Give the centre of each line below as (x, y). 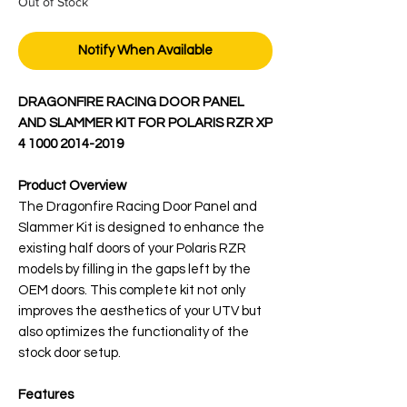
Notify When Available (145, 50)
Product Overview (72, 185)
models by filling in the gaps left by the (134, 269)
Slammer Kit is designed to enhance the (141, 227)
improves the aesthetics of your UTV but (140, 311)
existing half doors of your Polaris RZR (132, 248)
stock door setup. (69, 352)
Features (46, 394)
